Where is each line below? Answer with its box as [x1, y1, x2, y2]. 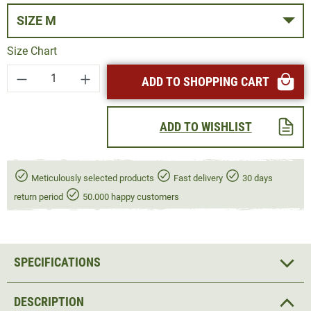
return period [14, 191, 65, 202]
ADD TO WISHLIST [159, 119, 252, 134]
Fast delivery [171, 172, 225, 183]
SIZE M [44, 12, 56, 28]
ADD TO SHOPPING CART [142, 74, 270, 89]
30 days [240, 172, 273, 183]
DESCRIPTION [14, 294, 84, 309]
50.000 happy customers [81, 191, 179, 202]
